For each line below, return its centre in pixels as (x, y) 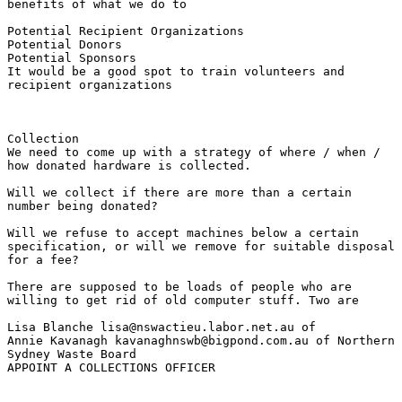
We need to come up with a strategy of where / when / (194, 152)
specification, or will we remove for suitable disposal (201, 246)
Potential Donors (68, 44)
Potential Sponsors (72, 57)
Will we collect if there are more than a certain (179, 192)
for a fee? (43, 259)
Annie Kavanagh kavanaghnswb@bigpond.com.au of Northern (201, 340)
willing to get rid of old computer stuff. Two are (183, 300)
